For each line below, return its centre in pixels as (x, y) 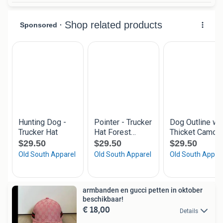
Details (189, 211)
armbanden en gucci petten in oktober (143, 190)
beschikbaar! (103, 199)
